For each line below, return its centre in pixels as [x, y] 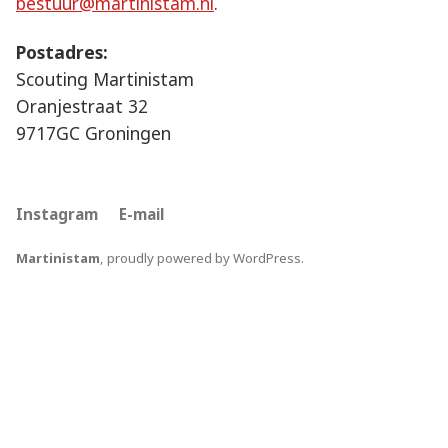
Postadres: [62, 51]
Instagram [57, 213]
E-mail [141, 213]
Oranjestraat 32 [82, 105]
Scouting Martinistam [105, 78]
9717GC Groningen [93, 132]
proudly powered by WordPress [204, 258]
